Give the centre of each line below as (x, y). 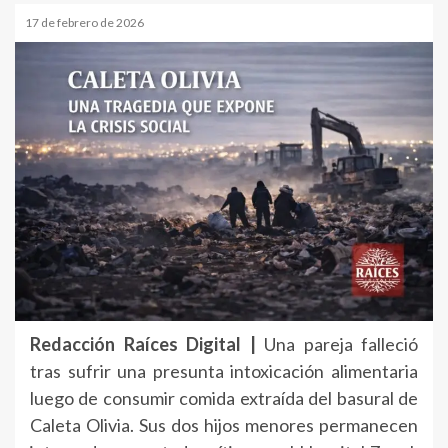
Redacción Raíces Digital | (147, 343)
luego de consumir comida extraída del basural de (224, 397)
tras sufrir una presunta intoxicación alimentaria (224, 370)
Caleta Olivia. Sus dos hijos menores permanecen (224, 424)
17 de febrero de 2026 (85, 22)
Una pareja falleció (341, 343)
